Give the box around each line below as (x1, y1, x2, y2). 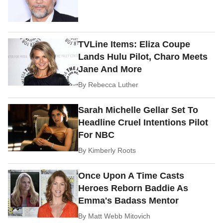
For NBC (78, 129, 115, 140)
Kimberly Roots (88, 146, 136, 154)
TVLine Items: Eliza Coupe (78, 39, 191, 49)
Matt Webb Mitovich (88, 212, 151, 220)
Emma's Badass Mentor (78, 195, 179, 206)
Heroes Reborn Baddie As (78, 183, 189, 193)
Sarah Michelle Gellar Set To (78, 105, 199, 115)
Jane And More (78, 64, 142, 74)
